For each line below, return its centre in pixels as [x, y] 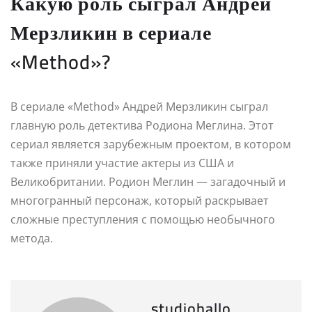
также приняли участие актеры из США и [122, 163]
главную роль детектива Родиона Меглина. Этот [142, 125]
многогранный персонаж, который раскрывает [140, 200]
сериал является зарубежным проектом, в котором [151, 144]
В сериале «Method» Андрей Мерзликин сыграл [139, 106]
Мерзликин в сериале [111, 32]
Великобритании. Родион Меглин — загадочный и [148, 181]
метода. [32, 238]
